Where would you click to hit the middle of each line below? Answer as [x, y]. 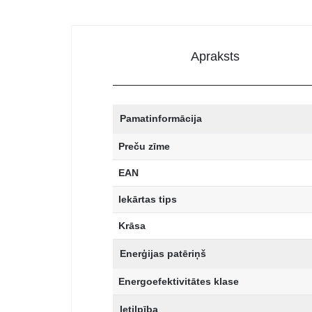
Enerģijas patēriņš [163, 254]
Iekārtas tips [148, 200]
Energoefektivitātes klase [179, 282]
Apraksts [216, 57]
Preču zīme [144, 147]
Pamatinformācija [161, 119]
